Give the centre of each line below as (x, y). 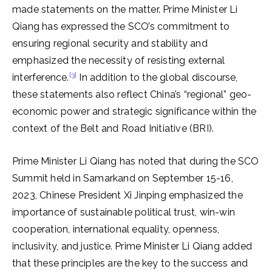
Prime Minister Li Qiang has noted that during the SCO (136, 161)
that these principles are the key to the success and (130, 263)
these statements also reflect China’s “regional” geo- (132, 94)
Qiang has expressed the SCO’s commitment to (121, 26)
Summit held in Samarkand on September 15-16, (123, 178)
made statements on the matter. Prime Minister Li (125, 9)
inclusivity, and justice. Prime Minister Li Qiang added (132, 246)
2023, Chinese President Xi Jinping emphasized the (127, 195)
